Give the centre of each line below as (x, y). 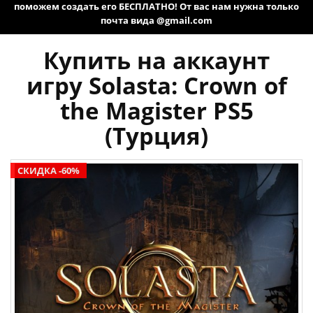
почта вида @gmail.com (156, 21)
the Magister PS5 (156, 111)
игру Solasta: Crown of (156, 86)
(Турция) (156, 136)
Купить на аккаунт (156, 61)
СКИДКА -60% (49, 171)
